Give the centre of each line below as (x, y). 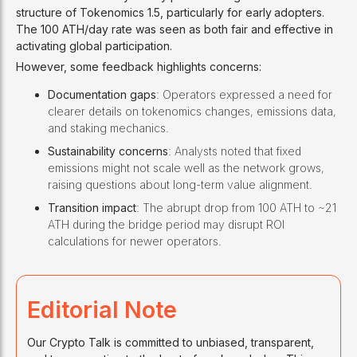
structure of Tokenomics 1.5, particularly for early (144, 12)
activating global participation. (94, 45)
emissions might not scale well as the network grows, (186, 167)
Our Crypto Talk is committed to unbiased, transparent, (170, 342)
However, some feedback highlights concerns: (139, 66)
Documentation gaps (102, 94)
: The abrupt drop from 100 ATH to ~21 (236, 207)
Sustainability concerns (108, 151)
